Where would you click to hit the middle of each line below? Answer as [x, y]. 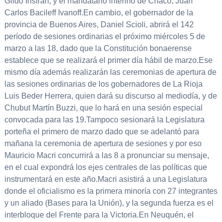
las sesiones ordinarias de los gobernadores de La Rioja [103, 84]
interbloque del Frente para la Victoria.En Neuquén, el [99, 215]
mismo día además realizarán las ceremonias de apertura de [110, 72]
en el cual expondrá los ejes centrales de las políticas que [106, 167]
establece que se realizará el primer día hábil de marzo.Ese [108, 60]
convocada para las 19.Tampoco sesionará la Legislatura [104, 120]
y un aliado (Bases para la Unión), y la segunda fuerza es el [109, 203]
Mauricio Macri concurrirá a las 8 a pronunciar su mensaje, [107, 156]
